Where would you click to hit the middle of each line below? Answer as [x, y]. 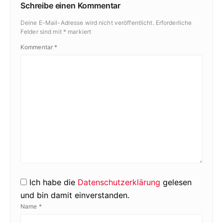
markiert [79, 31]
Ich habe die [54, 182]
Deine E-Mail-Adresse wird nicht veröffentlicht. [87, 22]
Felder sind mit [42, 31]
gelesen [176, 182]
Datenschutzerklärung [119, 182]
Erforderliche [174, 22]
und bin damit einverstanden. [75, 195]
